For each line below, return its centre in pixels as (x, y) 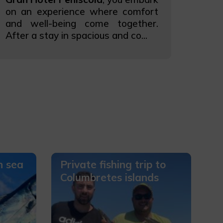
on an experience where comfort (82, 11)
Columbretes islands (109, 177)
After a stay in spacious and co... (77, 35)
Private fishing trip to (113, 164)
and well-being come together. (82, 23)
